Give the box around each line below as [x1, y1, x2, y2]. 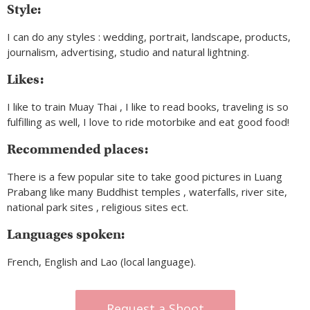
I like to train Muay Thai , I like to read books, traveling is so [7, 100, 289, 114]
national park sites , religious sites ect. [7, 200, 188, 215]
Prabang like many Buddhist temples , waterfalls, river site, [7, 185, 287, 199]
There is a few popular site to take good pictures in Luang [7, 170, 282, 184]
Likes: [7, 71, 44, 88]
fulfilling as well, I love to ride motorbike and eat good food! [7, 115, 289, 129]
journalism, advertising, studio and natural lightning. [7, 45, 249, 60]
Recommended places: [7, 141, 148, 158]
